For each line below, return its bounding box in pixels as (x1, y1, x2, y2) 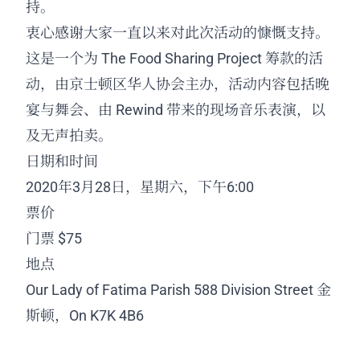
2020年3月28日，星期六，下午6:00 (26, 178, 254, 196)
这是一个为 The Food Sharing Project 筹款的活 (26, 50, 323, 67)
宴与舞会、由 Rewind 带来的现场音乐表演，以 (26, 101, 325, 119)
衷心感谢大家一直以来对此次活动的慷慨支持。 (26, 24, 333, 42)
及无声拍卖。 (26, 127, 112, 145)
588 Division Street (194, 281, 313, 299)
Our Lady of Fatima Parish (26, 281, 190, 299)
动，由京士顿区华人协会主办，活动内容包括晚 (26, 76, 329, 93)
